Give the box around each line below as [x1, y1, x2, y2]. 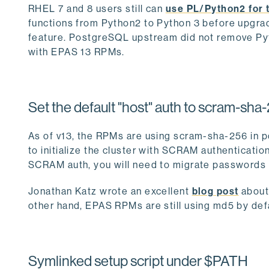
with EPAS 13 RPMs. [28, 46, 125, 58]
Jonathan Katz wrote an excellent [28, 185, 192, 197]
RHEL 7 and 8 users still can [28, 2, 166, 14]
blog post [192, 185, 239, 197]
